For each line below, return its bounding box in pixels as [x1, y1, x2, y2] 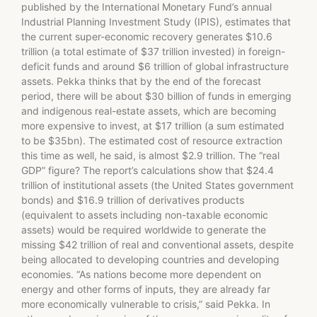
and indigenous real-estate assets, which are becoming [21, 105, 277, 117]
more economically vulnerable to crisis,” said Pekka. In [21, 298, 270, 311]
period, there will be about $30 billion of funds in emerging [21, 90, 292, 103]
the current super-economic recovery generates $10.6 [21, 30, 272, 43]
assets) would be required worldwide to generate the [21, 224, 266, 236]
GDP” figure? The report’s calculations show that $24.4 [21, 164, 274, 177]
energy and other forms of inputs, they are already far [21, 283, 270, 296]
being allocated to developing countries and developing [21, 253, 279, 266]
